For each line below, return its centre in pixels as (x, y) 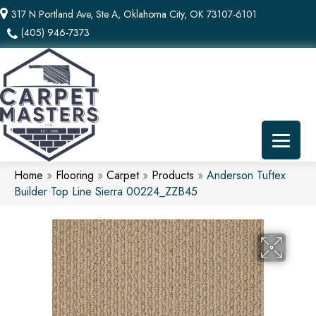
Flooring (75, 175)
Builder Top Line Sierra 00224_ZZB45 (106, 191)
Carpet (123, 175)
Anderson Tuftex (246, 175)
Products (173, 175)
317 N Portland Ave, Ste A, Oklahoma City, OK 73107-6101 (134, 14)
